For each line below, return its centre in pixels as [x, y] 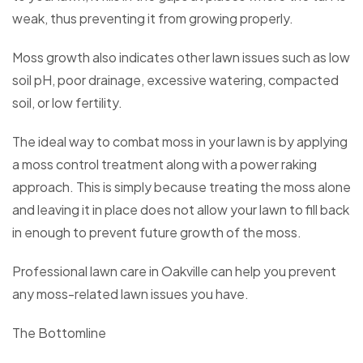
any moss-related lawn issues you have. [130, 294]
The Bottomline [59, 333]
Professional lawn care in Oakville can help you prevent [174, 271]
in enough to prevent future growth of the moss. [157, 233]
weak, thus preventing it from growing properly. [153, 19]
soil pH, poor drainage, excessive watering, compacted [175, 80]
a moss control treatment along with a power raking [164, 164]
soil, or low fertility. [67, 103]
